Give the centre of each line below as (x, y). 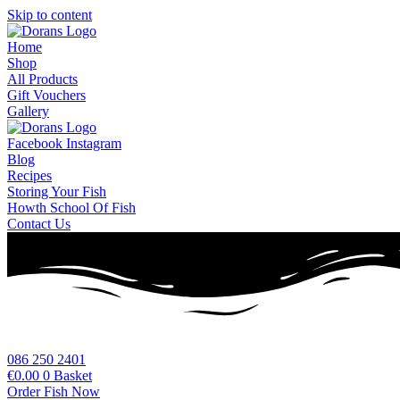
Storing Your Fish (57, 192)
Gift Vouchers (46, 95)
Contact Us (39, 224)
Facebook (35, 143)
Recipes (29, 175)
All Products (42, 79)
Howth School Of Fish (71, 208)
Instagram (94, 143)
